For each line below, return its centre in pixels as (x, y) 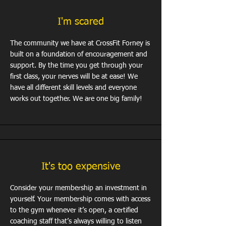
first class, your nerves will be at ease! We (74, 77)
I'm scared (81, 22)
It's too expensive (81, 166)
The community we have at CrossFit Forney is (80, 43)
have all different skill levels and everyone (73, 88)
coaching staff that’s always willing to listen (76, 221)
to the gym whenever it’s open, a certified (74, 210)
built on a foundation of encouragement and (79, 54)
